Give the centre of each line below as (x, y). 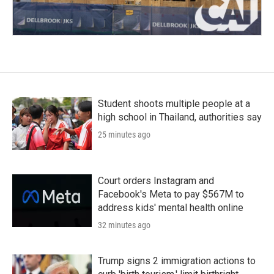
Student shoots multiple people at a (174, 104)
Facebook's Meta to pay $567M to (171, 194)
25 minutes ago (124, 135)
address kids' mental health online (171, 208)
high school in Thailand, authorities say (180, 117)
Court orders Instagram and (156, 181)
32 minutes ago (124, 225)
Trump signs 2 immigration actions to (177, 261)
